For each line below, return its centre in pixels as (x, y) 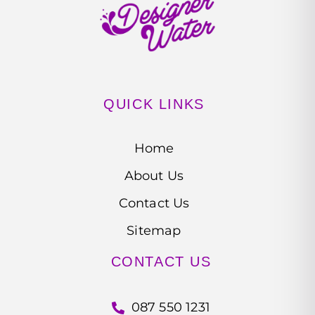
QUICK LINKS (154, 104)
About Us (154, 176)
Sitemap (154, 231)
